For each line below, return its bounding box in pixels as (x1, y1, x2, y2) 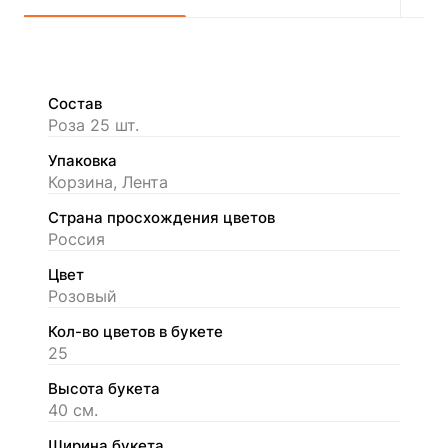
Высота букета (48, 379, 160, 398)
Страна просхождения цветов (48, 208, 275, 227)
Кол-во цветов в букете (48, 322, 223, 341)
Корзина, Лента (48, 171, 168, 192)
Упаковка (48, 151, 117, 170)
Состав (48, 94, 102, 113)
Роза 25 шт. (48, 114, 139, 135)
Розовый (48, 285, 117, 306)
